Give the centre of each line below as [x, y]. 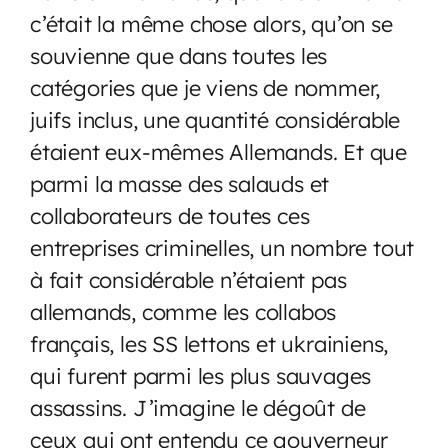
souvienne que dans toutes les [179, 55]
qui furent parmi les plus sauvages [201, 375]
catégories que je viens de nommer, [205, 87]
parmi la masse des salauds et [180, 183]
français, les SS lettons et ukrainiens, [209, 343]
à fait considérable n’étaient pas [188, 279]
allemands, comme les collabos [183, 311]
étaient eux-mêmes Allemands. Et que [218, 151]
